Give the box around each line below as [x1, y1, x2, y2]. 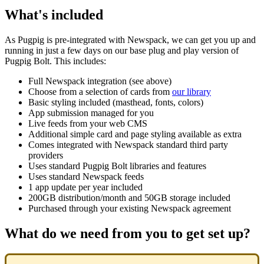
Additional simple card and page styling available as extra [28, 129, 242, 140]
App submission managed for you [28, 108, 154, 118]
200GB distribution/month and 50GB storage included [28, 193, 230, 203]
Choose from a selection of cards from [28, 87, 172, 97]
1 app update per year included [28, 182, 143, 193]
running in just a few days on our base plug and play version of [5, 45, 239, 56]
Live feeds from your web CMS [28, 118, 147, 129]
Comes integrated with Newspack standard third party [28, 140, 228, 150]
